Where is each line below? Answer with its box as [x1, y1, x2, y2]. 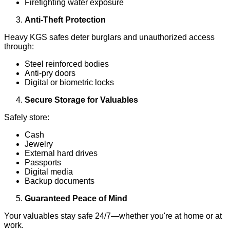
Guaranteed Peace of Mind [25, 194, 127, 203]
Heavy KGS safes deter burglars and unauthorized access [4, 32, 215, 42]
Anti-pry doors [25, 68, 75, 78]
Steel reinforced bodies [25, 59, 109, 68]
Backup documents [25, 176, 94, 185]
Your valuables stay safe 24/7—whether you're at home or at [4, 211, 222, 220]
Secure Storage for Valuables [25, 95, 138, 104]
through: [4, 42, 34, 51]
